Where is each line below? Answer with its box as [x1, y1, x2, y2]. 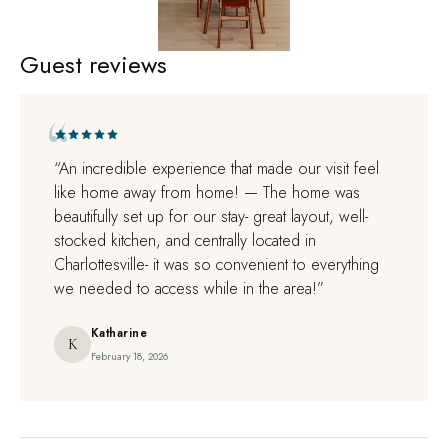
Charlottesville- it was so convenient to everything [54, 252, 379, 276]
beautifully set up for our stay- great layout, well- [54, 204, 368, 228]
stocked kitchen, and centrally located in [54, 228, 316, 252]
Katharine [91, 324, 148, 341]
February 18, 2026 [91, 348, 168, 364]
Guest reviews [20, 46, 167, 82]
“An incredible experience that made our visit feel [54, 156, 379, 180]
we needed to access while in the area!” [54, 276, 324, 300]
